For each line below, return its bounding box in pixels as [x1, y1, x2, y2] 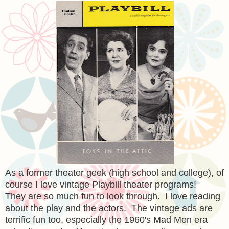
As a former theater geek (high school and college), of [5, 167, 224, 178]
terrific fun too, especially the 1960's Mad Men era [5, 214, 208, 225]
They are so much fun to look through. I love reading [5, 191, 220, 201]
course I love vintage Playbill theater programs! [5, 179, 201, 190]
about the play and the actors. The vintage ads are [5, 202, 213, 213]
